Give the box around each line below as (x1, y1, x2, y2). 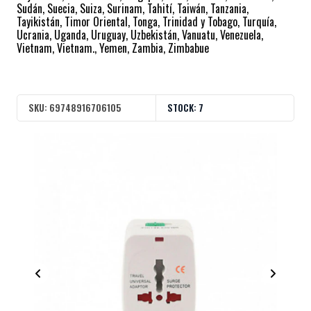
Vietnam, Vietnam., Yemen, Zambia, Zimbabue (17, 40, 209, 57)
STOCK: (167, 100, 196, 115)
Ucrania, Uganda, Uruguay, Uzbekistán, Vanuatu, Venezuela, (17, 26, 263, 44)
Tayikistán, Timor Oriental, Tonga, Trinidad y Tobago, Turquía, (17, 13, 276, 31)
